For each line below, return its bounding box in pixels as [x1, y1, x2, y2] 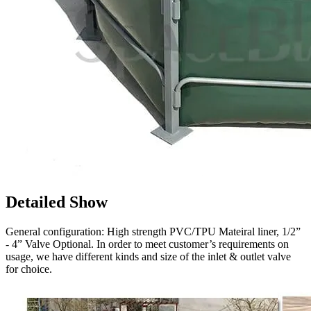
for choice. [6, 263, 52, 276]
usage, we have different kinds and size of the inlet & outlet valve [6, 251, 291, 263]
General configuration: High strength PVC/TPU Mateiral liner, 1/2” [6, 226, 301, 238]
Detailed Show [6, 193, 108, 212]
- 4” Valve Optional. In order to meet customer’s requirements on [6, 238, 289, 251]
